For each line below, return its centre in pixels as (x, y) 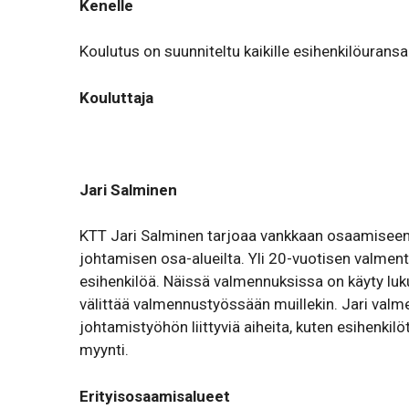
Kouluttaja (116, 97)
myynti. (104, 350)
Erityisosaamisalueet (155, 396)
